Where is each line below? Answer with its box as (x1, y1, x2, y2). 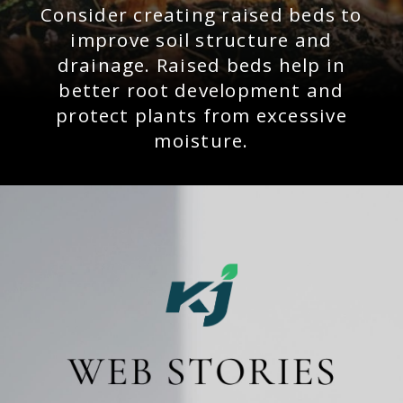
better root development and (58, 76, 345, 103)
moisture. (154, 127, 249, 153)
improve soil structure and (70, 26, 333, 52)
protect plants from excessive (56, 102, 347, 128)
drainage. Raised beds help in (57, 51, 346, 77)
